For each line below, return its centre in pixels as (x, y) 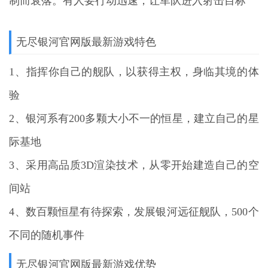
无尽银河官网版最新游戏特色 (86, 42)
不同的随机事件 (47, 235)
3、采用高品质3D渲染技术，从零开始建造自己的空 (134, 165)
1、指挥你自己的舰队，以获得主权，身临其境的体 (134, 71)
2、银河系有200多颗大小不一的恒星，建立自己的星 (134, 118)
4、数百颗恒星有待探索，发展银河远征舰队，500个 (134, 211)
